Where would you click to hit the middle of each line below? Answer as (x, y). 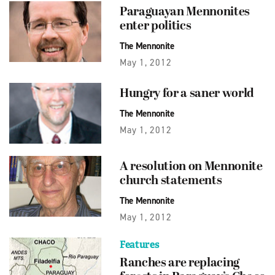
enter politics (156, 26)
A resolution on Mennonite (191, 167)
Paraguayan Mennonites (185, 12)
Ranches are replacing (180, 264)
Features (140, 245)
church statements (171, 181)
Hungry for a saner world (187, 94)
